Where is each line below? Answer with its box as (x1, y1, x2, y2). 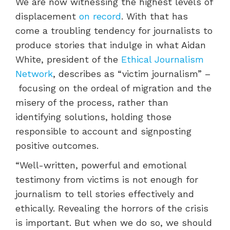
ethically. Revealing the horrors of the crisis (15, 203, 208, 214)
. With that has (121, 11, 188, 22)
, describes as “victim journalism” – (53, 68, 210, 79)
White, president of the (15, 54, 118, 65)
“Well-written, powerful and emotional (15, 160, 186, 170)
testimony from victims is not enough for (15, 174, 198, 185)
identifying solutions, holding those (15, 111, 171, 122)
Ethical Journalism (121, 54, 204, 65)
